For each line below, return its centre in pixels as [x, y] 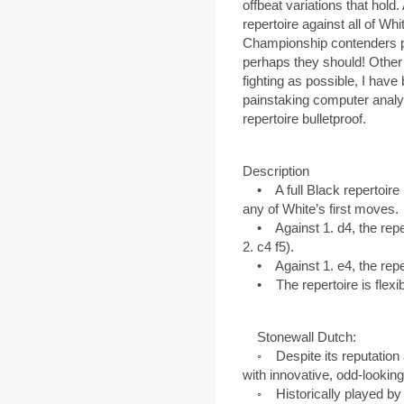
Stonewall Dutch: [299, 337]
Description [276, 171]
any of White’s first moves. [321, 209]
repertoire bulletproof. [304, 119]
